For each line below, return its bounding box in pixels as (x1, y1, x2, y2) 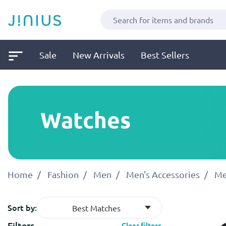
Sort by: (8, 202, 37, 213)
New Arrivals (73, 49, 125, 60)
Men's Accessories (126, 168, 200, 180)
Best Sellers (141, 49, 189, 60)
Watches (40, 106, 131, 134)
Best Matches (72, 202, 121, 213)
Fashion (47, 168, 79, 180)
